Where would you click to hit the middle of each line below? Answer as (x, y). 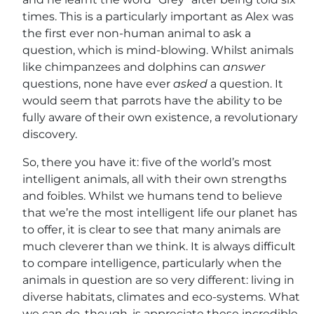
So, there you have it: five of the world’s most (147, 163)
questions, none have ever (98, 84)
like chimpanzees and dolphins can (123, 67)
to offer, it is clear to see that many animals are (152, 230)
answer (244, 67)
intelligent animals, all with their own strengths (155, 179)
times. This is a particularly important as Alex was (158, 17)
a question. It (245, 84)
